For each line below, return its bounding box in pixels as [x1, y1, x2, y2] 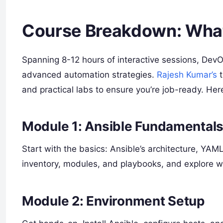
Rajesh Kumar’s [154, 69, 217, 80]
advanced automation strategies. [22, 69, 154, 80]
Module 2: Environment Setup [22, 193, 205, 209]
